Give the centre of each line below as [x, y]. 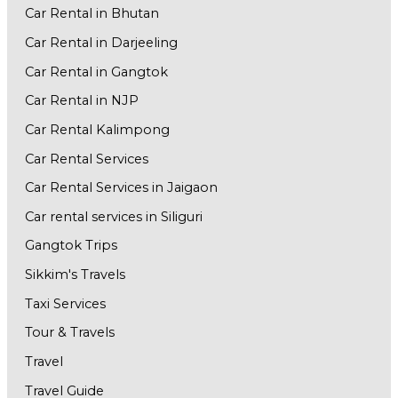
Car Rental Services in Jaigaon [121, 188]
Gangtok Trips [71, 246]
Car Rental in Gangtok [96, 72]
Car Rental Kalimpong [97, 129]
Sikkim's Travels [75, 275]
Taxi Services [65, 303]
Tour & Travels [69, 333]
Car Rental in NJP [81, 101]
